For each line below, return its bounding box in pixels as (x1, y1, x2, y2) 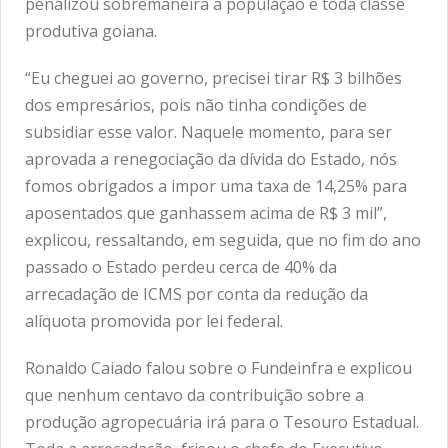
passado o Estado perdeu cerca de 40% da (25, 255, 337, 278)
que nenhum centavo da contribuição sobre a (25, 383, 364, 406)
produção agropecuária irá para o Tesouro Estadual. (25, 410, 419, 433)
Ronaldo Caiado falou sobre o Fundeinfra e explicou (25, 356, 412, 379)
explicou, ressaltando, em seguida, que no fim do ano (25, 228, 421, 251)
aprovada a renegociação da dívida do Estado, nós (25, 147, 397, 170)
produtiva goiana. (25, 19, 157, 42)
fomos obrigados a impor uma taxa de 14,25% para (25, 174, 407, 197)
